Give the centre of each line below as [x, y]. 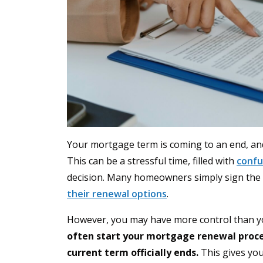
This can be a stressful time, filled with [152, 161]
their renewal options [117, 194]
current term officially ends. [133, 253]
